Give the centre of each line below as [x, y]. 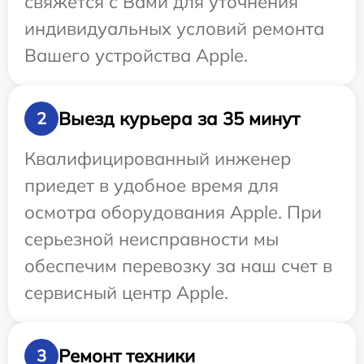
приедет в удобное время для [152, 185]
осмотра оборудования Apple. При [173, 212]
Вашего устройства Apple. [136, 55]
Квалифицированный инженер [158, 158]
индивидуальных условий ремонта [174, 28]
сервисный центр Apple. [126, 292]
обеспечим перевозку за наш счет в [178, 266]
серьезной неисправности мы [152, 239]
